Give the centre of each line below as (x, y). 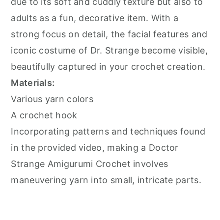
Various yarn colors (52, 99)
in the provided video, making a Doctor (95, 148)
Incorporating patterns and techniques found (108, 132)
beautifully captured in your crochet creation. (108, 67)
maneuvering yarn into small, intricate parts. (106, 180)
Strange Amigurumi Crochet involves (90, 164)
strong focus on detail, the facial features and (109, 34)
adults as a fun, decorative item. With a (95, 18)
